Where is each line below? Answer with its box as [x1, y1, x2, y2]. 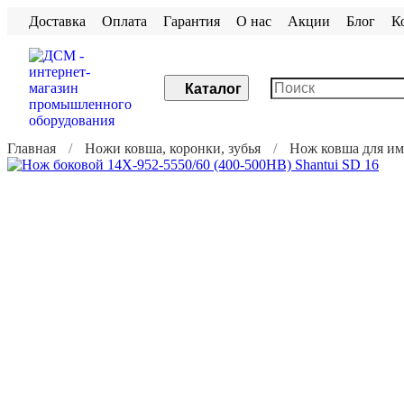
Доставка [29, 13, 86, 29]
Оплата [102, 13, 147, 29]
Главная [7, 141, 56, 157]
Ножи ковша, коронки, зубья [85, 141, 261, 157]
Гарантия [163, 13, 220, 29]
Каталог [185, 81, 242, 97]
